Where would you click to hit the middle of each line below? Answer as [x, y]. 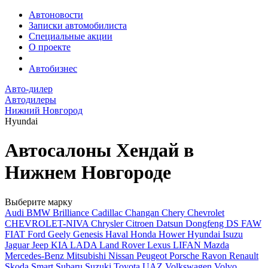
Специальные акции [71, 36]
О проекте [50, 47]
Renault [244, 255]
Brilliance [72, 212]
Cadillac [108, 212]
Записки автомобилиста [78, 25]
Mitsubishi [87, 255]
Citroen [141, 223]
